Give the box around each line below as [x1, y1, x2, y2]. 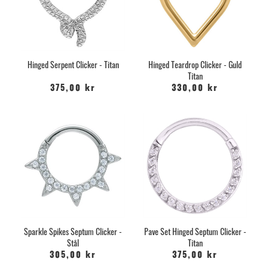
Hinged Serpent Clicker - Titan [27, 57, 119, 71]
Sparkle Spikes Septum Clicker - [24, 224, 122, 237]
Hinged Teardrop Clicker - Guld [148, 57, 242, 71]
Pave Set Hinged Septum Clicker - [144, 224, 246, 237]
